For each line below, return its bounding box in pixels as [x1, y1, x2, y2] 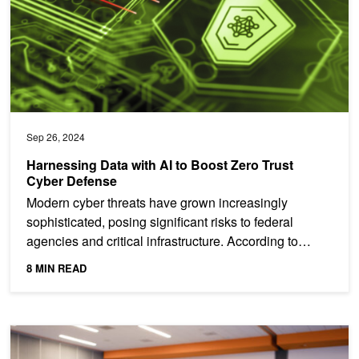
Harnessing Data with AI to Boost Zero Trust [26, 155, 293, 174]
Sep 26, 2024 [26, 129, 85, 143]
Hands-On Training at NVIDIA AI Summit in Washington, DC [10, 322, 323, 340]
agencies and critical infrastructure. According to [26, 231, 298, 250]
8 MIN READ [26, 260, 87, 276]
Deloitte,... [26, 250, 83, 269]
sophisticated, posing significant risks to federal [26, 212, 293, 231]
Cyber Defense [26, 171, 117, 190]
